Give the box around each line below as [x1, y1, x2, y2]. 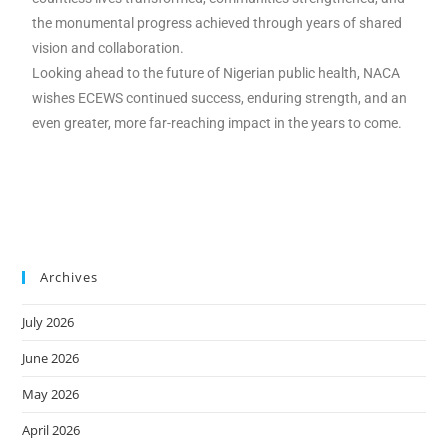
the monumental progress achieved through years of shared [32, 15, 403, 31]
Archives [40, 268, 99, 286]
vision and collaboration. [32, 40, 185, 56]
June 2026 [22, 349, 80, 367]
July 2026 [22, 313, 75, 331]
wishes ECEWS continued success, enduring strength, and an [32, 90, 408, 106]
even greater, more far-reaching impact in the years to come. [32, 115, 403, 131]
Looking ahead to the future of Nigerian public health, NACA [32, 65, 401, 81]
